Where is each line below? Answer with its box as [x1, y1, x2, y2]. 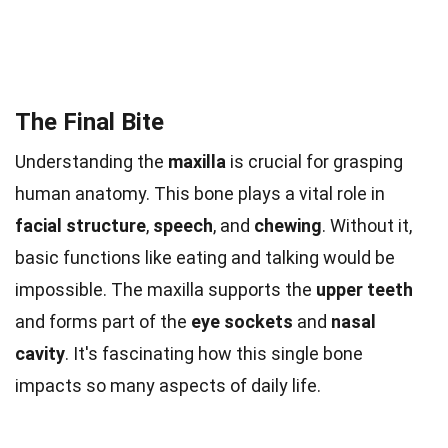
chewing [254, 215, 322, 237]
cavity [15, 343, 65, 365]
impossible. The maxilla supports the [15, 279, 316, 301]
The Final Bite [15, 108, 164, 137]
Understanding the [15, 151, 168, 173]
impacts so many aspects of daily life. [15, 375, 321, 397]
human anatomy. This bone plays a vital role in [15, 183, 385, 205]
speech [153, 215, 213, 237]
